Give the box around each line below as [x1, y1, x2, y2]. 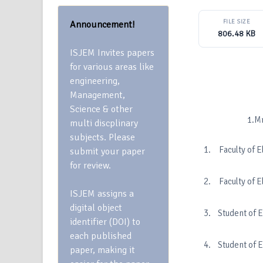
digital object [70, 202, 122, 214]
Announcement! [70, 19, 135, 31]
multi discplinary [70, 117, 138, 129]
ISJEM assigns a [70, 188, 134, 200]
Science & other [70, 103, 133, 115]
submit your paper [70, 146, 145, 157]
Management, [70, 89, 125, 101]
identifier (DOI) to [70, 216, 140, 228]
